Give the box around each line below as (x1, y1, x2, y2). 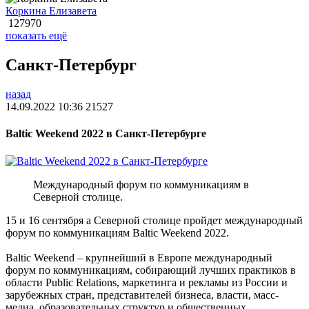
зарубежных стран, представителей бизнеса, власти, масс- (6, 288, 279, 301)
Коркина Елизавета (6, 5, 97, 17)
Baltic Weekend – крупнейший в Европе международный (6, 251, 272, 263)
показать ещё (6, 30, 67, 42)
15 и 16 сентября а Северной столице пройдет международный (6, 214, 303, 226)
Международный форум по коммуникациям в (33, 178, 249, 190)
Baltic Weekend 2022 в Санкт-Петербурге (6, 128, 206, 140)
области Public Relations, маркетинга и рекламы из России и (6, 276, 288, 288)
